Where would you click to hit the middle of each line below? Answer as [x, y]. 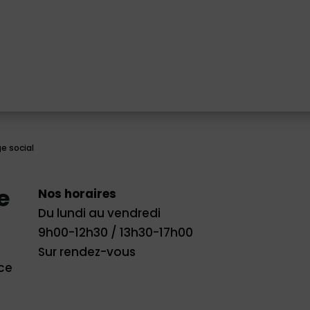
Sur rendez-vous [86, 252]
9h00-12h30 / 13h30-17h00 [115, 232]
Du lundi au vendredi [99, 213]
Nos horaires [77, 193]
